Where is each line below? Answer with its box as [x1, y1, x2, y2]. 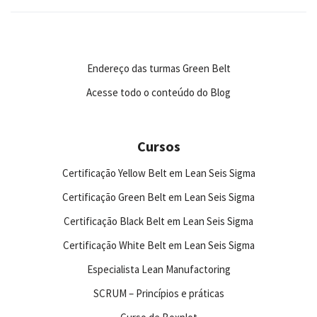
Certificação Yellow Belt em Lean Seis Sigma [62, 166, 255, 180]
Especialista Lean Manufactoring [86, 263, 231, 276]
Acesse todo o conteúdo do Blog [86, 86, 231, 99]
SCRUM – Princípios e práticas [93, 287, 224, 300]
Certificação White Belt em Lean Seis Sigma [62, 238, 255, 252]
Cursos [137, 137, 180, 155]
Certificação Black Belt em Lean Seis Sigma [64, 214, 253, 228]
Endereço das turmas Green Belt [86, 62, 231, 75]
